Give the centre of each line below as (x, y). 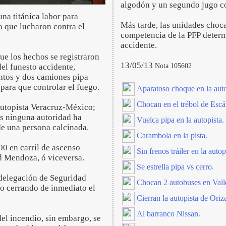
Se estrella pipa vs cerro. (175, 167)
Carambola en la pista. (172, 135)
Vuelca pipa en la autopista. (180, 120)
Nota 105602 (173, 66)
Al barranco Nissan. (168, 214)
